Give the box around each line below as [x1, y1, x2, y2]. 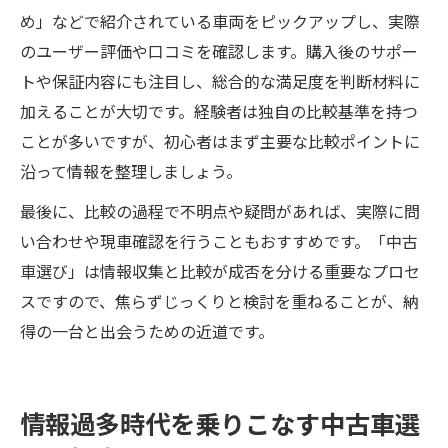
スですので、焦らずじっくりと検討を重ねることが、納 [20, 289, 419, 313]
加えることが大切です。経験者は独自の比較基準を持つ [20, 99, 418, 123]
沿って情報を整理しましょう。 [20, 159, 242, 183]
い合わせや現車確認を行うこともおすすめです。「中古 [20, 229, 418, 253]
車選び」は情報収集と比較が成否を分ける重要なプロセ [20, 259, 420, 283]
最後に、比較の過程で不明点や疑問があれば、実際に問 [20, 199, 420, 223]
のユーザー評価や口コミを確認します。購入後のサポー [20, 39, 418, 63]
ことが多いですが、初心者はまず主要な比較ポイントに [20, 129, 420, 153]
